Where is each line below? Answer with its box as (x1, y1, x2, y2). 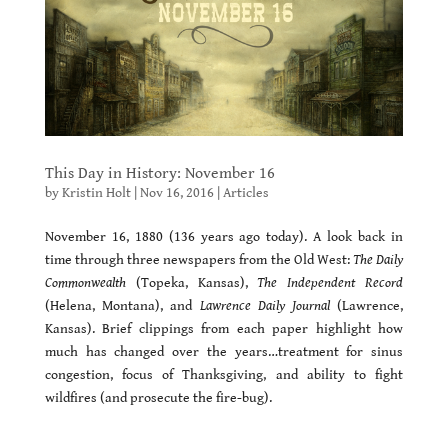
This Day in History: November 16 (44, 163, 275, 183)
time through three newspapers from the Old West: (44, 251, 354, 268)
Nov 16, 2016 (139, 184, 214, 201)
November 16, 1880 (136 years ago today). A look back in (44, 228, 404, 245)
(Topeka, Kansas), (125, 274, 258, 291)
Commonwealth (44, 274, 126, 291)
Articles (222, 184, 269, 201)
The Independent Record (257, 274, 404, 291)
